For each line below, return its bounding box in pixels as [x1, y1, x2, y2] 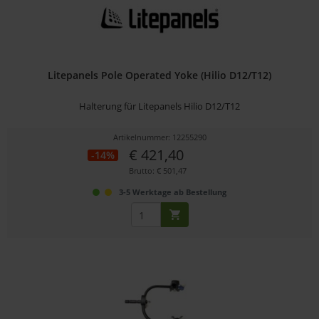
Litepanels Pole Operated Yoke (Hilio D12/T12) [48, 68, 272, 83]
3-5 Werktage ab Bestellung [119, 187, 227, 198]
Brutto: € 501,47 [129, 165, 187, 177]
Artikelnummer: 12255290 [113, 132, 206, 143]
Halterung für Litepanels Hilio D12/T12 [79, 100, 241, 113]
